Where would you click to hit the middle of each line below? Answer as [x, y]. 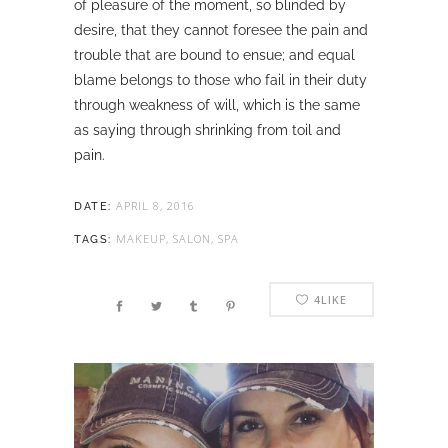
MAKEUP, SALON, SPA [177, 238]
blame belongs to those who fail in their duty [220, 80]
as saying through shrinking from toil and [207, 130]
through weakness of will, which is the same [217, 105]
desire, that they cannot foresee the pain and [221, 30]
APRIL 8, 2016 [155, 205]
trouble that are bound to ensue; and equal [214, 55]
